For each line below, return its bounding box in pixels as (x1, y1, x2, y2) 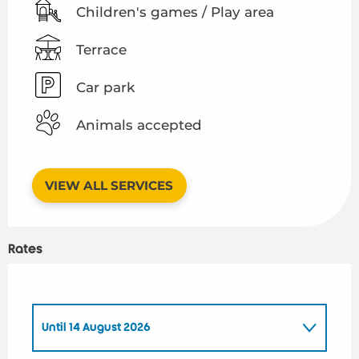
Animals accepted (76, 116, 202, 133)
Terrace (76, 41, 127, 58)
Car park (76, 79, 135, 95)
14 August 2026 (67, 321, 151, 333)
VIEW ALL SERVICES (45, 177, 174, 193)
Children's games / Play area (76, 3, 274, 20)
